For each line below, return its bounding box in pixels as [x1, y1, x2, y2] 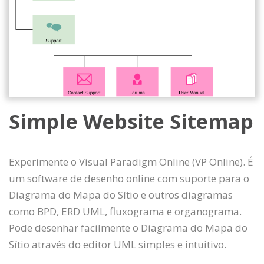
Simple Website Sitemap [9, 107, 253, 135]
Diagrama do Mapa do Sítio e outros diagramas [9, 187, 233, 202]
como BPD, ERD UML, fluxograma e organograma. [9, 204, 242, 218]
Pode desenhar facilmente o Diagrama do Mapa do [9, 220, 247, 235]
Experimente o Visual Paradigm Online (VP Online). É [9, 154, 253, 169]
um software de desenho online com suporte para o [9, 171, 249, 185]
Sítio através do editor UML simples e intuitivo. [9, 237, 226, 251]
